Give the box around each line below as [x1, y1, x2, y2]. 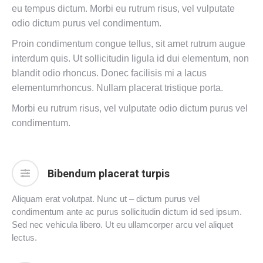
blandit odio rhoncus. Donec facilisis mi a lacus [12, 68, 207, 78]
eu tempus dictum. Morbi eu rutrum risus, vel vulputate [12, 4, 235, 14]
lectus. [12, 232, 37, 242]
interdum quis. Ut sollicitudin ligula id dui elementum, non [12, 53, 249, 63]
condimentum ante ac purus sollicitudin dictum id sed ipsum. [12, 207, 242, 217]
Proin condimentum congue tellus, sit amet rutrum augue [12, 39, 245, 49]
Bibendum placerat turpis [48, 167, 170, 180]
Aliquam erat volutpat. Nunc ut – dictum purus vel [12, 194, 200, 204]
